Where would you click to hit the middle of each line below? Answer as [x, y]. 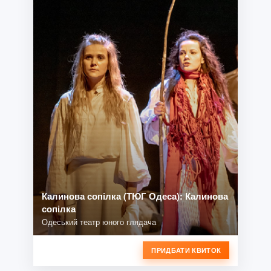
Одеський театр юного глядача [99, 222]
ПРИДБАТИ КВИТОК [186, 250]
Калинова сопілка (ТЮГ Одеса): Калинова [135, 196]
